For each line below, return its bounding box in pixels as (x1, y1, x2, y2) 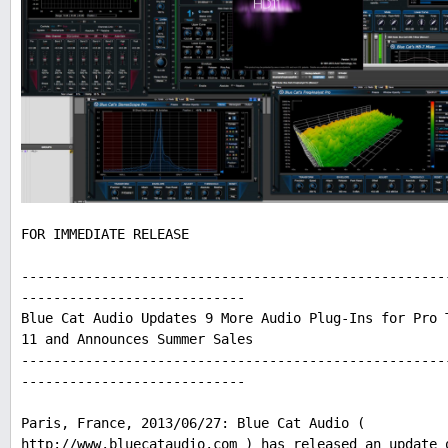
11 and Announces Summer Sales (21, 331, 253, 348)
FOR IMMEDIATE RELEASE (21, 226, 189, 243)
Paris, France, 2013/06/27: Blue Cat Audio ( (21, 415, 365, 432)
